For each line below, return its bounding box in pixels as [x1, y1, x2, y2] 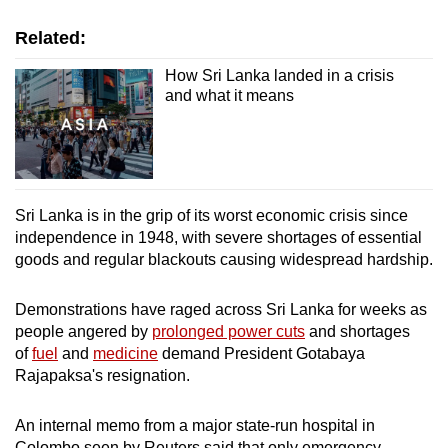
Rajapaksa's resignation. [15, 367, 190, 385]
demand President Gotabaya [158, 345, 365, 363]
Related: [15, 27, 86, 48]
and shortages [305, 323, 410, 341]
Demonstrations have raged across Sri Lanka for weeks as [15, 301, 427, 319]
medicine [93, 345, 158, 363]
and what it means [164, 86, 294, 104]
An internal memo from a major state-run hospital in [15, 417, 375, 435]
